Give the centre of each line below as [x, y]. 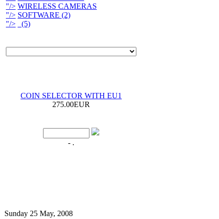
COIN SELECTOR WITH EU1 [71, 96]
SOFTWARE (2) [44, 15]
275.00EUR [71, 104]
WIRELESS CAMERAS [57, 6]
